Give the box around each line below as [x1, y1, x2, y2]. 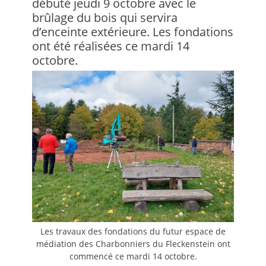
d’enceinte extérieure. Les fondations [32, 24, 233, 40]
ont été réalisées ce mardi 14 [32, 38, 189, 54]
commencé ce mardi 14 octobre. [69, 251, 197, 262]
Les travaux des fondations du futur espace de [40, 226, 226, 237]
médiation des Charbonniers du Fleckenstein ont [36, 238, 230, 249]
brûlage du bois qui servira [32, 9, 178, 26]
